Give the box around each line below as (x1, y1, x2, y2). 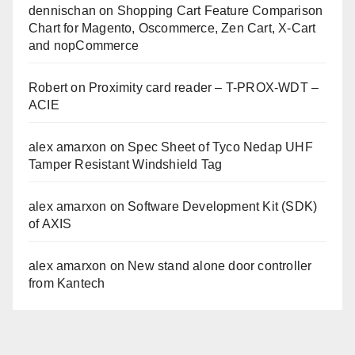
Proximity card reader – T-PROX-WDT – (89, 80, 319, 94)
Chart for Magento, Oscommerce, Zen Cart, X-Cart (29, 21, 316, 35)
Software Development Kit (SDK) (128, 199, 318, 213)
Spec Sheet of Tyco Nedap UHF (128, 139, 313, 154)
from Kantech (29, 276, 105, 290)
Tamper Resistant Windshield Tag (29, 157, 223, 171)
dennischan (29, 3, 96, 17)
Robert (29, 80, 68, 94)
